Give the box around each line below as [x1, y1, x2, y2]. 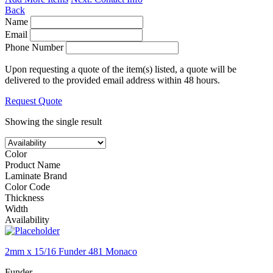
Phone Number [5, 42, 63, 53]
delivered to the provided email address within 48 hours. [5, 75, 220, 86]
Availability [5, 214, 49, 225]
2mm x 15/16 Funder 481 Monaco [5, 246, 137, 257]
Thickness [5, 193, 44, 204]
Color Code [5, 182, 50, 193]
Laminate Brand [5, 171, 67, 182]
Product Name [5, 160, 60, 171]
